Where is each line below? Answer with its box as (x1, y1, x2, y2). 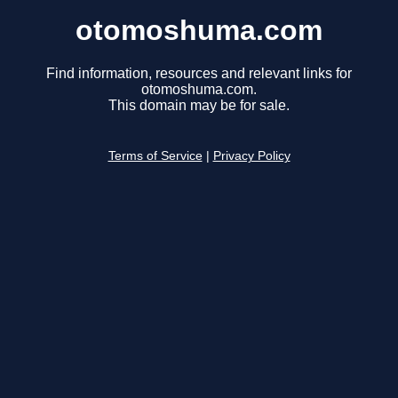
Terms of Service (107, 149, 203, 163)
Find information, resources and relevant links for (46, 66, 352, 82)
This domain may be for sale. (108, 98, 290, 114)
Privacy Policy (212, 149, 291, 163)
